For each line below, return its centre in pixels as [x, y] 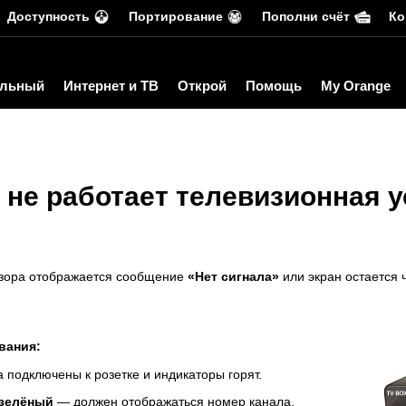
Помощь [274, 86]
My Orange [356, 86]
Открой [202, 86]
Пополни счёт [306, 16]
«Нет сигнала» [233, 276]
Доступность [48, 16]
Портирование [176, 16]
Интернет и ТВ [111, 86]
